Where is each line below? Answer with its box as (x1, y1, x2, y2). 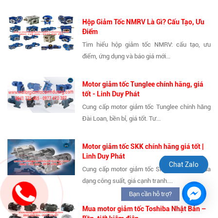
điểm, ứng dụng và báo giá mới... (82, 53, 171, 60)
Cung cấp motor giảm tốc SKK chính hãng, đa (82, 165, 211, 173)
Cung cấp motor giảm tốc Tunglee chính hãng (82, 103, 211, 111)
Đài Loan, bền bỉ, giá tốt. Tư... (82, 115, 161, 123)
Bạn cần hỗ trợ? (129, 190, 172, 198)
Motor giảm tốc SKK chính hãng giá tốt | (82, 143, 204, 151)
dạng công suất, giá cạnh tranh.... (82, 177, 173, 185)
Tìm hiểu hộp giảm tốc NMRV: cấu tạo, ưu (82, 41, 211, 49)
